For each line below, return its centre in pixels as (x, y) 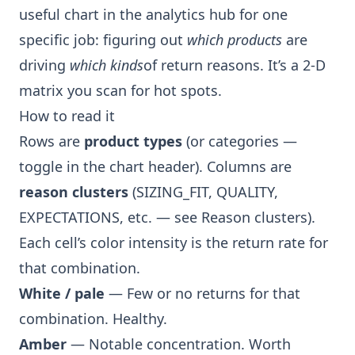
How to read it (67, 116)
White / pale (62, 293)
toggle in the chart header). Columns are (155, 166)
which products (235, 40)
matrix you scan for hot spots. (120, 90)
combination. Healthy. (93, 319)
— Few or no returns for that (202, 293)
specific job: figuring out (103, 40)
